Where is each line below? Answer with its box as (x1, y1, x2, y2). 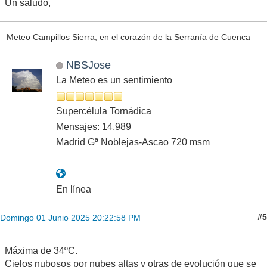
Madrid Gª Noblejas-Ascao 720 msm (56, 136, 210, 147)
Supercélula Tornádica (56, 105, 151, 116)
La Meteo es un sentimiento (56, 74, 172, 85)
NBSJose (66, 58, 111, 71)
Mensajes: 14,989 (56, 121, 131, 132)
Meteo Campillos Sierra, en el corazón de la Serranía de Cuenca (6, 32, 250, 42)
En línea (56, 184, 91, 194)
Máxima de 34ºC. (5, 245, 77, 256)
